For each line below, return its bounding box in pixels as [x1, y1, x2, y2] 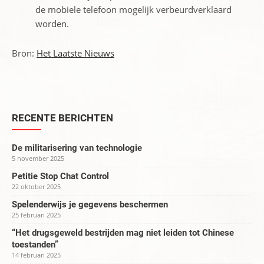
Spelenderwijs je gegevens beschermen [12, 199, 168, 210]
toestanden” [12, 239, 58, 250]
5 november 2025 [12, 154, 64, 163]
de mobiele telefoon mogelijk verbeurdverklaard [35, 4, 232, 15]
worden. [35, 18, 69, 29]
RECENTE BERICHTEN [12, 112, 113, 124]
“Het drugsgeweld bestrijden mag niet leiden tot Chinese [12, 227, 234, 238]
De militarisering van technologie [12, 143, 142, 153]
